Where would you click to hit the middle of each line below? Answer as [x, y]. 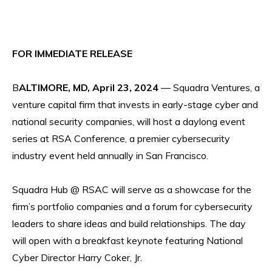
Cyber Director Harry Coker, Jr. [77, 257]
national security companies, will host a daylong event [129, 121]
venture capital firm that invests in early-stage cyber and [135, 104]
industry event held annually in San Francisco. [111, 155]
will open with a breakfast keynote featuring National [127, 240]
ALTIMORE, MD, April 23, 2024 [90, 87]
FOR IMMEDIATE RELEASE [72, 53]
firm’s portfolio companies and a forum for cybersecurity [132, 206]
